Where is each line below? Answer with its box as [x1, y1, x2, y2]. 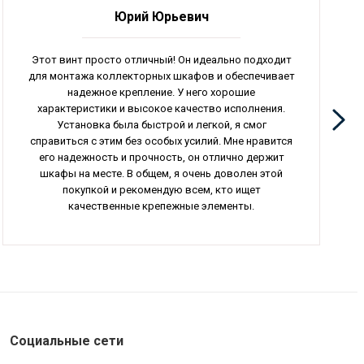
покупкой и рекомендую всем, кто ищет [62, 183, 261, 196]
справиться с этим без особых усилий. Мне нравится [30, 134, 293, 147]
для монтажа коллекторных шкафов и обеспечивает [28, 69, 295, 82]
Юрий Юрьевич [114, 8, 209, 24]
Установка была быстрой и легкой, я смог [56, 118, 266, 131]
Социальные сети [10, 333, 124, 349]
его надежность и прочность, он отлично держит [38, 150, 284, 163]
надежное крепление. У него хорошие [67, 85, 256, 98]
